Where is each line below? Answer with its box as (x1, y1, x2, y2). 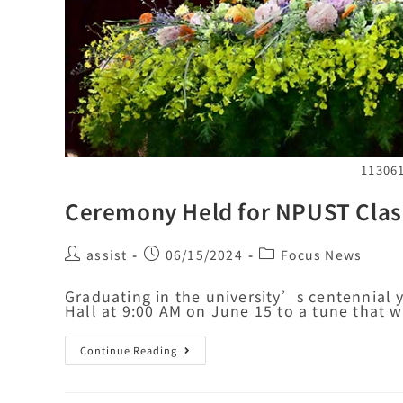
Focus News (281, 245, 363, 264)
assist (86, 245, 128, 264)
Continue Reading (80, 342, 177, 357)
